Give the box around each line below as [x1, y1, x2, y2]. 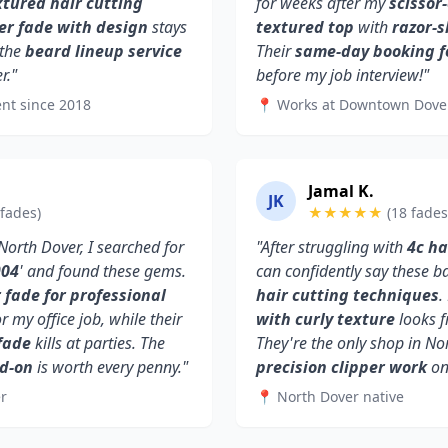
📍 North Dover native [256, 387, 404, 406]
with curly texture [256, 308, 395, 330]
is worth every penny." [33, 356, 188, 378]
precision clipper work [256, 356, 427, 378]
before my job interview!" [256, 64, 429, 86]
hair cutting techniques [256, 284, 439, 306]
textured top [256, 16, 354, 38]
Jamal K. [308, 180, 374, 202]
